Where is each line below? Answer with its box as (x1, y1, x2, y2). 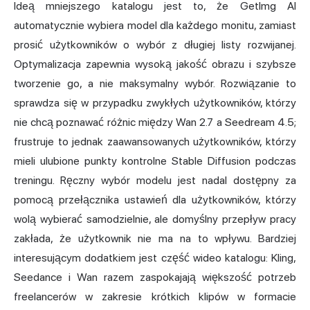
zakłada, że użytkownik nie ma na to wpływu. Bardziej (14, 231, 296, 245)
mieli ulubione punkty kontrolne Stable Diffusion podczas (14, 154, 296, 167)
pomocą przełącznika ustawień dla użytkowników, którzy (14, 192, 296, 206)
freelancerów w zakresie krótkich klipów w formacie (14, 289, 296, 303)
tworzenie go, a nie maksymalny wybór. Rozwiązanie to (14, 76, 296, 90)
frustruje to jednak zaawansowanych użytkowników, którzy (14, 134, 296, 148)
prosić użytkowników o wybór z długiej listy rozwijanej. (14, 37, 296, 51)
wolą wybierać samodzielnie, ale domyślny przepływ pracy (14, 212, 296, 226)
